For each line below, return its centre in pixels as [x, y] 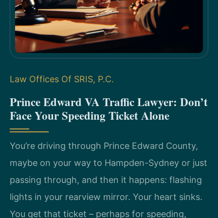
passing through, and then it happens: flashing [106, 180]
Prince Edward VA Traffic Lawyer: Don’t [109, 101]
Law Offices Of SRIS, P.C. [62, 79]
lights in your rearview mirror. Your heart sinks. [106, 197]
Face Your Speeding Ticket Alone [90, 115]
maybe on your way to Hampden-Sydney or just [109, 163]
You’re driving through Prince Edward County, [104, 145]
